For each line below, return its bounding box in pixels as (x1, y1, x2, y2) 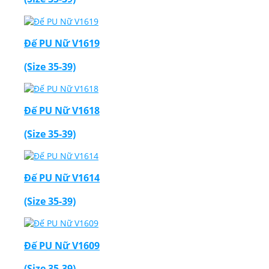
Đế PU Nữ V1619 (24, 37, 100, 50)
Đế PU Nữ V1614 (24, 171, 100, 185)
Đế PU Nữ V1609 (24, 238, 100, 252)
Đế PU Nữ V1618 (24, 104, 100, 118)
